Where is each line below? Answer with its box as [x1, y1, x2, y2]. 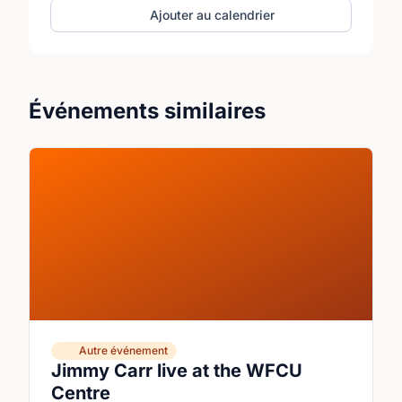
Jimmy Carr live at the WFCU [51, 360, 302, 381]
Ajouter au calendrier [150, 7, 275, 22]
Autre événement [79, 344, 168, 357]
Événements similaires [29, 98, 266, 124]
